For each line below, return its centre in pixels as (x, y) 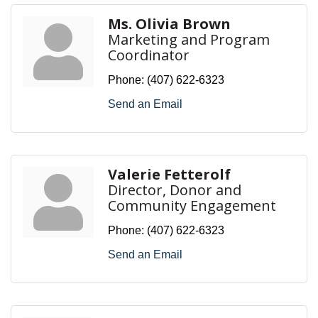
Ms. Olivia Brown (169, 23)
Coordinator (149, 55)
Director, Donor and (175, 190)
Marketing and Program (189, 39)
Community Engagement (192, 205)
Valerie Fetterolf (169, 174)
